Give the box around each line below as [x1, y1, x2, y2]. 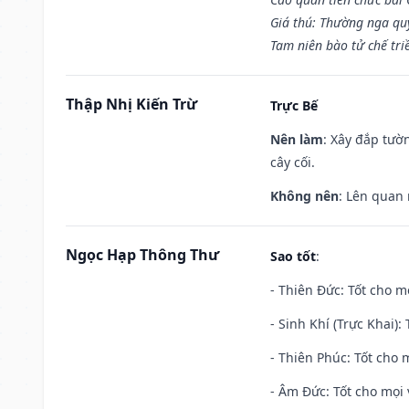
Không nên [270, 186, 339, 204]
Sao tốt [270, 246, 316, 265]
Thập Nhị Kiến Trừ [66, 93, 197, 114]
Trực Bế [270, 96, 318, 114]
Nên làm [270, 130, 323, 148]
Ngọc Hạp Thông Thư [66, 244, 219, 265]
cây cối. [270, 152, 315, 171]
